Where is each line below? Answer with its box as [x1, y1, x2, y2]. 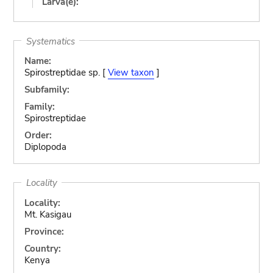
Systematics [26, 35, 75, 47]
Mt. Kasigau [24, 208, 71, 221]
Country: [24, 242, 61, 255]
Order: [24, 129, 52, 141]
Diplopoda [24, 141, 66, 153]
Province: [24, 225, 64, 238]
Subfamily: [24, 83, 69, 96]
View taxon [107, 66, 154, 79]
